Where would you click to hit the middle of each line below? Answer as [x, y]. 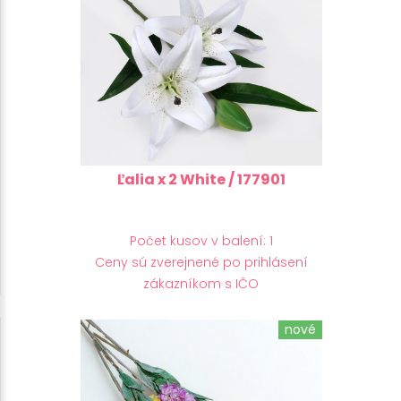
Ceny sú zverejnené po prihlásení [201, 262]
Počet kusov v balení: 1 [201, 240]
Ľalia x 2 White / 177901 [201, 179]
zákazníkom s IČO [201, 283]
